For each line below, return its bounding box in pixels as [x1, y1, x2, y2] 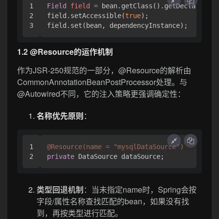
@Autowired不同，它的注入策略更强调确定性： [17, 88, 185, 100]
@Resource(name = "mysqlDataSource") [47, 143, 184, 151]
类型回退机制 [37, 184, 84, 196]
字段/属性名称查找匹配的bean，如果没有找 [37, 196, 189, 207]
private [47, 153, 74, 161]
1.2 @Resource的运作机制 [17, 46, 113, 58]
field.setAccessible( [47, 12, 125, 20]
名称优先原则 [37, 110, 84, 122]
